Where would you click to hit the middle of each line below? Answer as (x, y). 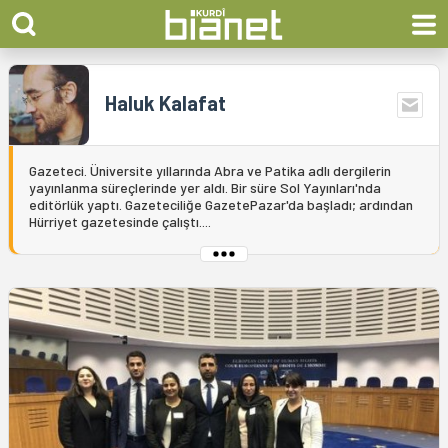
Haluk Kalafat (165, 103)
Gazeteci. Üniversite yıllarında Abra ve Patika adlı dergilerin (210, 170)
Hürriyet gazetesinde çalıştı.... (120, 221)
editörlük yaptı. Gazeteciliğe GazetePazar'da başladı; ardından (221, 204)
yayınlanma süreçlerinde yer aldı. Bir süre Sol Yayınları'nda (205, 187)
